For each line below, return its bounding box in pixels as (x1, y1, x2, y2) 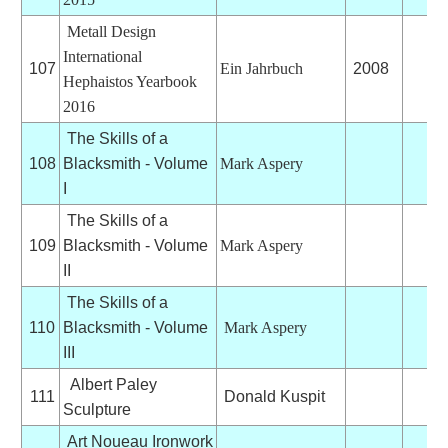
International (62, 47, 142, 65)
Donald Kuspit (219, 387, 325, 405)
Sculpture (62, 400, 131, 418)
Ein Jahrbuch (219, 59, 303, 77)
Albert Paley (62, 375, 157, 393)
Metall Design (66, 22, 156, 40)
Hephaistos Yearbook (62, 72, 197, 90)
